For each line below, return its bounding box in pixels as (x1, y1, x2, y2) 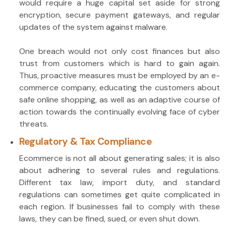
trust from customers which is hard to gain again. (19, 58, 220, 69)
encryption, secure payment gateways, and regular (19, 10, 220, 21)
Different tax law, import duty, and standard (19, 177, 220, 188)
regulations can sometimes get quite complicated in (19, 189, 220, 200)
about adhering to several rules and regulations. (19, 165, 220, 176)
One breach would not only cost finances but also (19, 46, 220, 57)
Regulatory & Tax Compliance (19, 135, 152, 148)
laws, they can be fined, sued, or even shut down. (19, 213, 200, 224)
